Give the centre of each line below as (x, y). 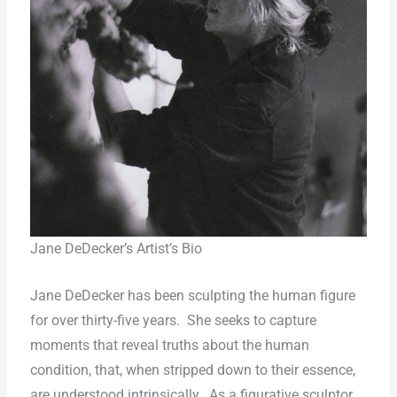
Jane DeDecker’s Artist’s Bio (116, 249)
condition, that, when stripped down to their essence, (192, 371)
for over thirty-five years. (105, 321)
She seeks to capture (251, 321)
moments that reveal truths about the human (169, 346)
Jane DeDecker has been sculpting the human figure (192, 296)
